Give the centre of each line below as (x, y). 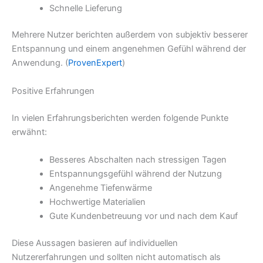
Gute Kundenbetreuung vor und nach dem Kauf (143, 216)
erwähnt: (29, 132)
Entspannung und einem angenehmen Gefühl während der (129, 49)
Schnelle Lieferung (85, 8)
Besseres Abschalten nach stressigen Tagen (138, 160)
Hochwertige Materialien (97, 202)
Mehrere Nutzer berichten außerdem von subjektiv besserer (130, 35)
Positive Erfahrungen (53, 91)
